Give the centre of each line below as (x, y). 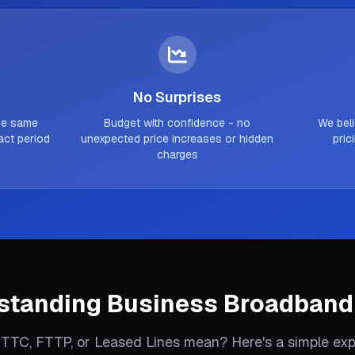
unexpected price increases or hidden (177, 139)
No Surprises (177, 97)
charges (177, 155)
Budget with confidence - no (177, 123)
